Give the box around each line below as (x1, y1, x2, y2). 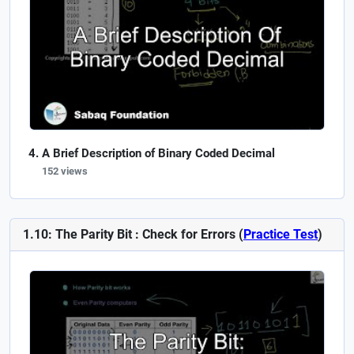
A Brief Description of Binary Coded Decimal (42, 146, 275, 160)
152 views (42, 165, 88, 177)
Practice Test (243, 227, 318, 242)
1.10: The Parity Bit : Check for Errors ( (23, 227, 243, 242)
